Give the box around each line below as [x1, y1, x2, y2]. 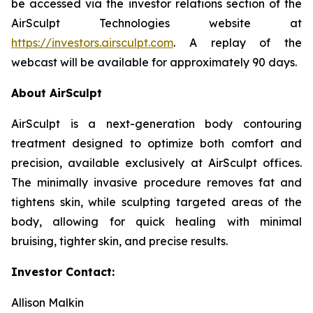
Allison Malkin [11, 296, 84, 310]
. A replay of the [173, 36, 302, 50]
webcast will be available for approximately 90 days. [11, 55, 297, 69]
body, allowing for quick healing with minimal [11, 214, 302, 228]
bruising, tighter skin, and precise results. [11, 234, 228, 248]
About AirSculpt [11, 86, 102, 100]
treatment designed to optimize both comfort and [11, 136, 302, 150]
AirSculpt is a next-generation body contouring [11, 117, 302, 131]
